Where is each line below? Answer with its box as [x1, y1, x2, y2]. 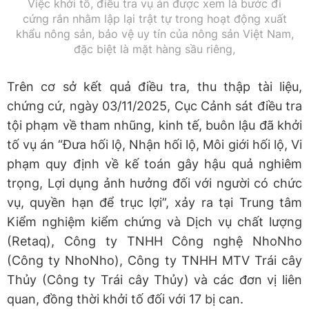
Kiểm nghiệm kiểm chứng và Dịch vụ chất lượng [7, 214, 302, 229]
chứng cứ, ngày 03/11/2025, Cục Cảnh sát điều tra [7, 98, 302, 113]
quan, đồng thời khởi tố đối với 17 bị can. [7, 291, 243, 306]
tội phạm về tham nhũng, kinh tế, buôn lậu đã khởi [7, 117, 302, 132]
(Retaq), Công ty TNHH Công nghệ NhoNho [7, 233, 302, 248]
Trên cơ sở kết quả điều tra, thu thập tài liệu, [7, 79, 302, 94]
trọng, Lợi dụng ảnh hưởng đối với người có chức [7, 175, 302, 190]
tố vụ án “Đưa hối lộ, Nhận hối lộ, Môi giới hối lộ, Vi [7, 137, 302, 152]
